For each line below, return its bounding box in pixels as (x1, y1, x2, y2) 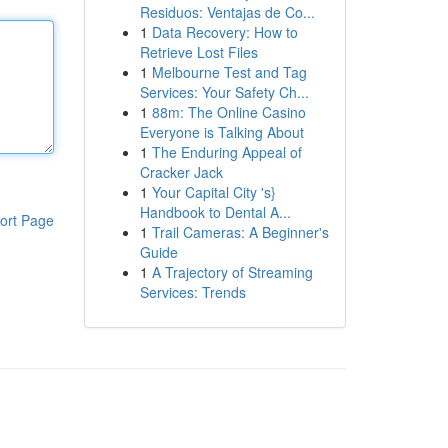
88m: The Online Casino (151, 102, 306, 122)
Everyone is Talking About (139, 122, 304, 142)
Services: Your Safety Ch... (139, 82, 309, 102)
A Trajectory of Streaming (151, 262, 313, 282)
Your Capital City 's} (151, 182, 276, 202)
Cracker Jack (139, 162, 223, 182)
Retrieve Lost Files (139, 42, 258, 62)
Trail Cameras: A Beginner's (151, 222, 329, 242)
